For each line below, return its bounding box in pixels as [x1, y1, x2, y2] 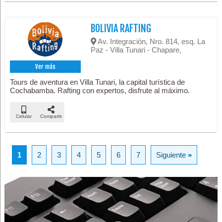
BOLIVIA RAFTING [91, 22, 152, 35]
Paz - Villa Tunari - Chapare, [91, 45, 182, 54]
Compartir [40, 113, 62, 119]
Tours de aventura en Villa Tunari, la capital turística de [10, 77, 185, 86]
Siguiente [156, 150, 188, 159]
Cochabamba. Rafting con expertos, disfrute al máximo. [10, 86, 190, 95]
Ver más [35, 62, 56, 70]
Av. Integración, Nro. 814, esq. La [96, 37, 206, 46]
